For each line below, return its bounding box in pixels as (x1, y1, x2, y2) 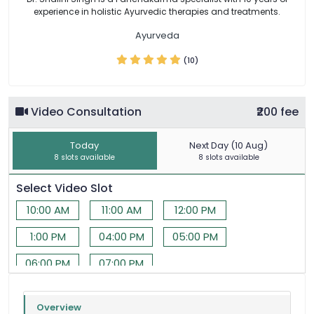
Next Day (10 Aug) (189, 139, 268, 153)
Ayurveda (135, 29, 179, 43)
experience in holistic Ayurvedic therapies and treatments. (34, 6, 280, 18)
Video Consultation (28, 104, 142, 121)
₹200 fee (257, 104, 299, 121)
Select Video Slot (16, 180, 113, 197)
